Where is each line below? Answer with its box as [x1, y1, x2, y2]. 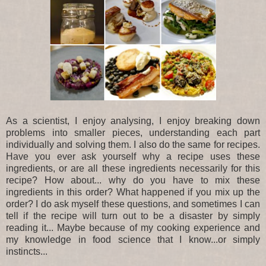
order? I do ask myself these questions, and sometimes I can [6, 198, 260, 209]
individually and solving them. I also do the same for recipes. [6, 139, 260, 150]
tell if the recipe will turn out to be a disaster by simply [6, 210, 260, 221]
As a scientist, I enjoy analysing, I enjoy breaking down [6, 115, 260, 126]
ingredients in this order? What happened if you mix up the [6, 186, 260, 197]
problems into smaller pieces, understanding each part [6, 127, 260, 138]
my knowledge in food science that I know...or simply [6, 234, 260, 245]
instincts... [6, 246, 47, 256]
